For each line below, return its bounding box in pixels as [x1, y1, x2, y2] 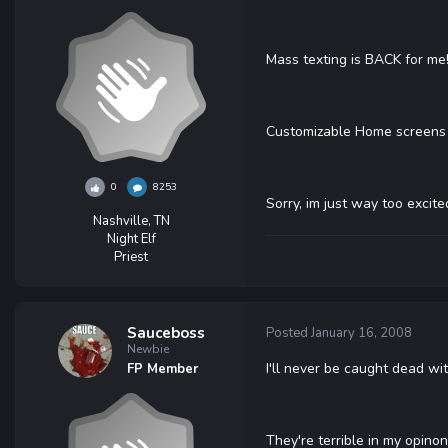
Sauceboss [126, 323, 205, 343]
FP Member [126, 360, 198, 378]
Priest [114, 248, 148, 266]
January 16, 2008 [311, 324, 412, 342]
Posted [266, 324, 311, 342]
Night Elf [106, 230, 156, 248]
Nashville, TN [92, 212, 170, 230]
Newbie [126, 341, 169, 357]
